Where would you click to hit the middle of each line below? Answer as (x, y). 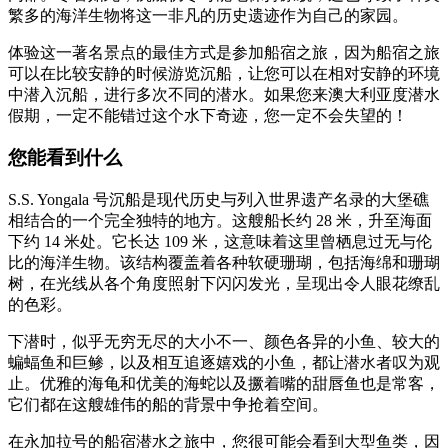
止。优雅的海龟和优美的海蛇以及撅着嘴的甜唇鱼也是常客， (224, 383)
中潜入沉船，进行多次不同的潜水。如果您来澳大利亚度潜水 (224, 94)
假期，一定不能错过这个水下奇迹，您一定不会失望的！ (208, 115)
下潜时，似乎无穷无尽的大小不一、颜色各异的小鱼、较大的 (224, 341)
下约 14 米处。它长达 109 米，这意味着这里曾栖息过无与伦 (220, 241)
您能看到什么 (65, 158)
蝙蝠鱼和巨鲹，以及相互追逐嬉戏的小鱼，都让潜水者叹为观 (224, 362)
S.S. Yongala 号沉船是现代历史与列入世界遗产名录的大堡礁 (218, 199)
